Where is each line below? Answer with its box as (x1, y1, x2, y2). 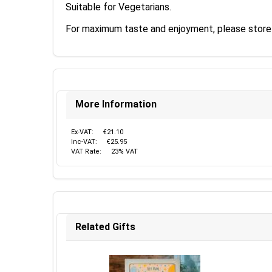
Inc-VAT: (71, 138, 97, 146)
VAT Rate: (71, 148, 101, 155)
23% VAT (111, 148, 138, 155)
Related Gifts (75, 221, 135, 233)
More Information (75, 98, 157, 110)
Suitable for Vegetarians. (66, 1, 171, 13)
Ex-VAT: (71, 128, 93, 136)
